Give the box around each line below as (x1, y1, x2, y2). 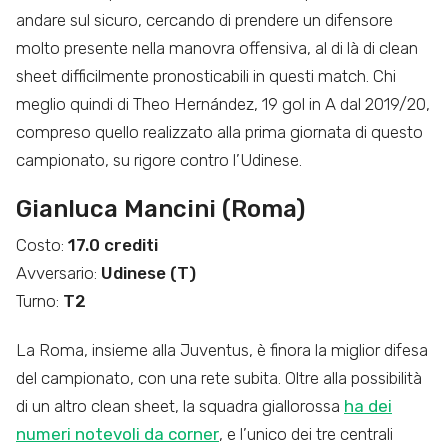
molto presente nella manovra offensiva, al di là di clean (16, 38, 418, 59)
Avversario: (16, 263, 101, 284)
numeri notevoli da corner (16, 424, 219, 445)
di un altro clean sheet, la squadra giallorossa (16, 396, 344, 417)
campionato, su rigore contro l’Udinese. (16, 150, 302, 171)
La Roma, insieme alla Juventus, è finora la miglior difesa (16, 340, 428, 361)
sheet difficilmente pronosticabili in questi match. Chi (16, 66, 396, 87)
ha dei (344, 396, 392, 417)
